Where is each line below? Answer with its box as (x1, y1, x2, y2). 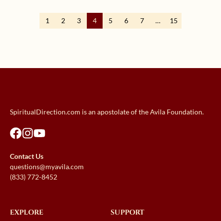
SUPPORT (110, 208, 144, 218)
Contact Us (10, 152, 43, 161)
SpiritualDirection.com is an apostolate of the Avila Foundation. (10, 108, 204, 116)
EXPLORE (10, 208, 43, 218)
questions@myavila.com (10, 162, 84, 171)
